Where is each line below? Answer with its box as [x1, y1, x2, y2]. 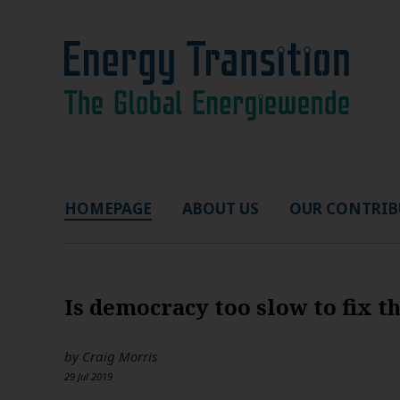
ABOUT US [182, 198, 259, 219]
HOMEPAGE [64, 198, 152, 219]
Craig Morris [82, 347, 157, 365]
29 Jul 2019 [64, 370, 112, 383]
